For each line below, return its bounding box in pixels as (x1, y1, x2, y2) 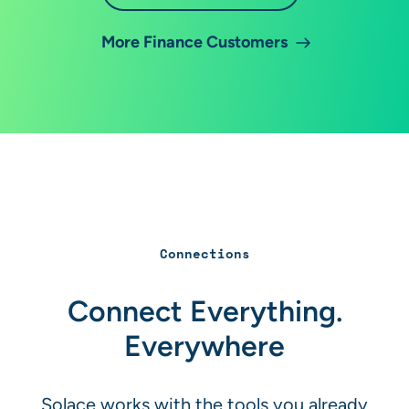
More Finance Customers (101, 31, 288, 51)
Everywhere (124, 328, 285, 362)
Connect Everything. (67, 293, 342, 328)
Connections (159, 243, 250, 263)
